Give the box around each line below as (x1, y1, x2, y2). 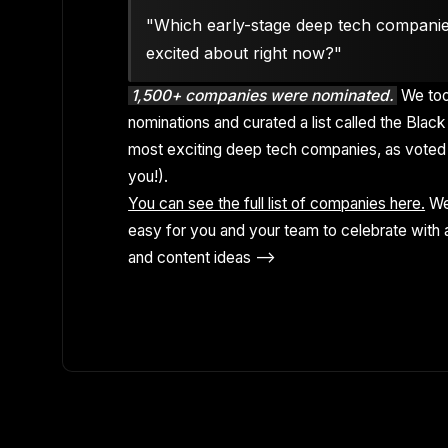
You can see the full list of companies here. (128, 193, 426, 213)
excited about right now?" (146, 42, 343, 63)
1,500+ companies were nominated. (131, 85, 395, 105)
